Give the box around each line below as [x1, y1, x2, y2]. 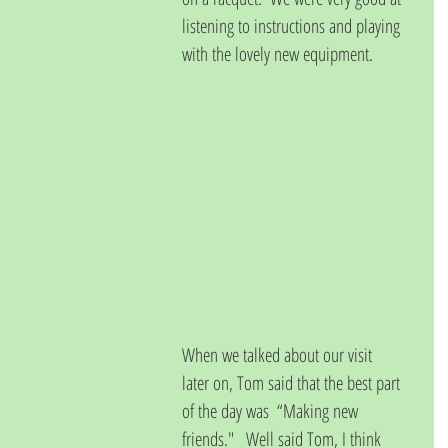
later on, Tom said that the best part [182, 369, 404, 396]
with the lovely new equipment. [182, 40, 381, 67]
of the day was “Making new [182, 397, 362, 424]
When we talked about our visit [182, 341, 376, 368]
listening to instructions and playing [182, 12, 404, 39]
